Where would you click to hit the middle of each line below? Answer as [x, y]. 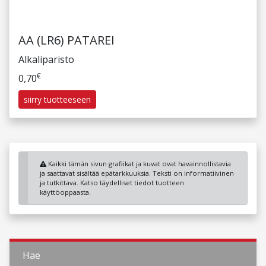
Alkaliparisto [46, 59]
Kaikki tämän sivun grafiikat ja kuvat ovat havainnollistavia [139, 164]
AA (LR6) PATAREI [66, 40]
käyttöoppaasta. [65, 192]
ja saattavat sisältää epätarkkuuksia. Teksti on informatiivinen [137, 173]
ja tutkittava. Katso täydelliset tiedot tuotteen [112, 183]
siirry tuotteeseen [57, 99]
